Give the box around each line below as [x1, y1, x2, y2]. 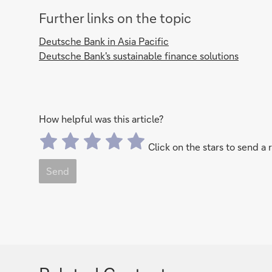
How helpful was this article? [39, 112, 163, 125]
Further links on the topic [39, 9, 191, 27]
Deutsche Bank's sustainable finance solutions [39, 49, 239, 62]
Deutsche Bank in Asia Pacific [39, 35, 169, 47]
